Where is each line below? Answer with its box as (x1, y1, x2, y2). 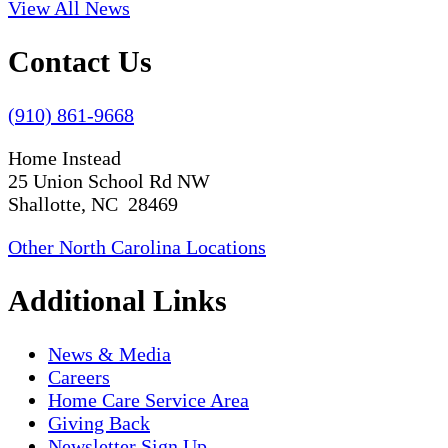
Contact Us (8, 45, 152, 79)
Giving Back (48, 411, 150, 434)
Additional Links (8, 284, 227, 318)
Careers (48, 365, 110, 388)
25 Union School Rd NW (8, 170, 210, 193)
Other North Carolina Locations (8, 236, 266, 259)
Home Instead (8, 147, 121, 170)
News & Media (48, 342, 171, 365)
